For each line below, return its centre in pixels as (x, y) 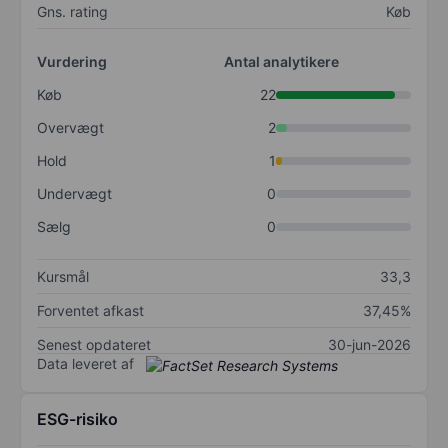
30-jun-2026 (369, 345)
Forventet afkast (90, 311)
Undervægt (74, 194)
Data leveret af (85, 364)
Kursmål (63, 277)
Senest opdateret (94, 345)
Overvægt (70, 128)
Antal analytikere (281, 62)
